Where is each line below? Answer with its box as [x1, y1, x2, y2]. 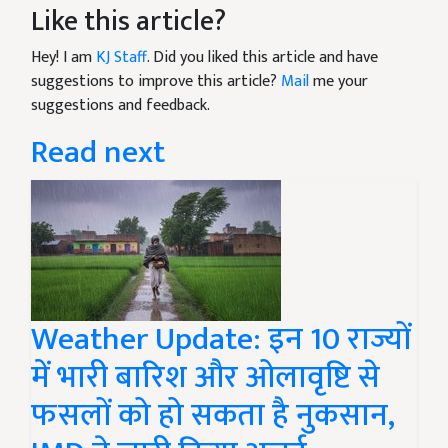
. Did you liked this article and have [147, 44, 378, 72]
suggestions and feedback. [31, 92, 210, 120]
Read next [31, 126, 165, 180]
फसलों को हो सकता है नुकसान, [31, 389, 395, 443]
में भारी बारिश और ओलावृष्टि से [31, 351, 380, 405]
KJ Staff [96, 44, 147, 72]
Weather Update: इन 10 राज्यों [31, 313, 411, 367]
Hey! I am [31, 44, 96, 72]
